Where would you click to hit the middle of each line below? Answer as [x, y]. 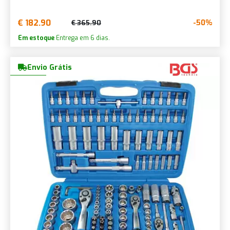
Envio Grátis [50, 67]
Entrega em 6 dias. [82, 38]
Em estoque [36, 38]
